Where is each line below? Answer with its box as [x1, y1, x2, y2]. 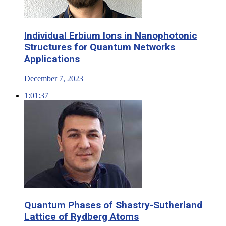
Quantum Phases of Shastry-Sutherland [24, 199, 202, 211]
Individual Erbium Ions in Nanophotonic [24, 29, 197, 41]
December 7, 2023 [24, 74, 83, 83]
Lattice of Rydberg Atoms [24, 211, 139, 223]
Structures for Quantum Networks [24, 41, 175, 53]
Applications [24, 52, 80, 65]
